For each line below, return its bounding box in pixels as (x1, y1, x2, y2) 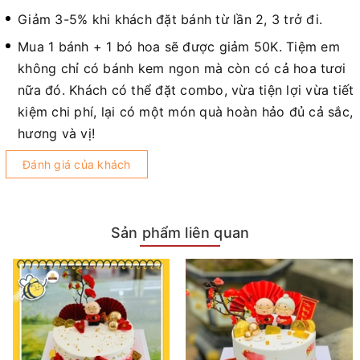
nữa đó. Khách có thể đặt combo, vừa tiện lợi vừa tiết (18, 81, 354, 98)
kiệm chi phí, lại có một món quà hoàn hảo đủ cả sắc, (18, 103, 353, 120)
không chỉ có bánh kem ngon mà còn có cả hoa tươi (18, 59, 346, 76)
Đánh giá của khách (22, 157, 131, 171)
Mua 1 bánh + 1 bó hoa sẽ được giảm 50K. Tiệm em (18, 38, 340, 55)
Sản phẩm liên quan (110, 223, 250, 241)
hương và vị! (18, 125, 95, 141)
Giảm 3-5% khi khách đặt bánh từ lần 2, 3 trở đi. (18, 10, 322, 27)
